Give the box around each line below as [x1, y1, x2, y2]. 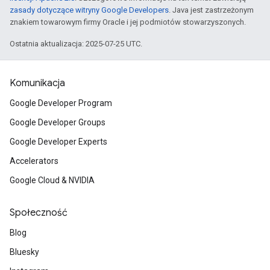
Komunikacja [10, 77, 65, 89]
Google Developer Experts [10, 137, 107, 146]
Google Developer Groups [10, 118, 105, 127]
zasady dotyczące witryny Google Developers [10, 5, 169, 14]
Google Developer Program [10, 98, 112, 108]
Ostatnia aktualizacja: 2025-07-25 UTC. [10, 39, 142, 48]
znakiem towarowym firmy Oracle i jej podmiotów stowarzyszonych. [10, 17, 246, 27]
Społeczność [10, 207, 67, 219]
